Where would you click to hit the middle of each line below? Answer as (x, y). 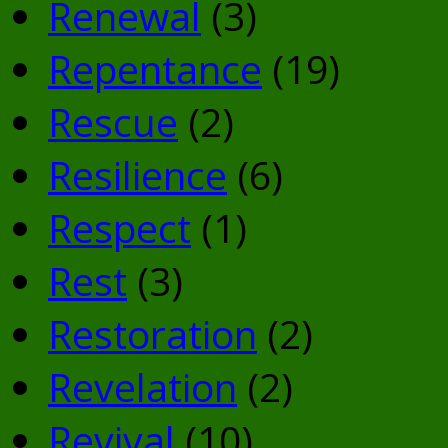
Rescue (113, 121)
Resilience (137, 174)
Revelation (142, 386)
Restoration (152, 333)
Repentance (155, 68)
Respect (119, 227)
